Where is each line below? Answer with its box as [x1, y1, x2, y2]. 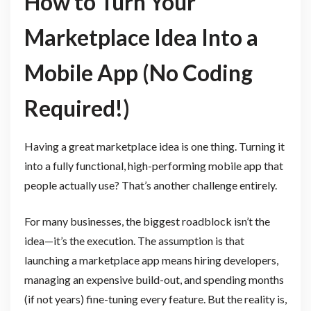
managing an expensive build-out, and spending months [24, 272, 284, 286]
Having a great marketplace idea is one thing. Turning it [24, 139, 285, 153]
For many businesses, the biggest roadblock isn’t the [24, 214, 270, 228]
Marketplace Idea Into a [24, 23, 258, 51]
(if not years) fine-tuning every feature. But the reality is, [24, 292, 287, 305]
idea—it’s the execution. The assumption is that [24, 233, 244, 247]
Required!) [24, 94, 130, 121]
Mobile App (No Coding [24, 58, 253, 86]
